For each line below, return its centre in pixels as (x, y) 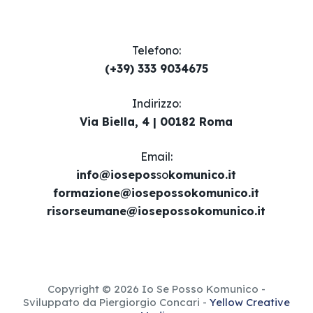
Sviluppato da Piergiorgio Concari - (116, 303)
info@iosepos (117, 175)
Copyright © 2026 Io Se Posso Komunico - (156, 289)
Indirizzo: (156, 104)
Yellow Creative (249, 303)
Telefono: (156, 51)
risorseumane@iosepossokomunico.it (156, 211)
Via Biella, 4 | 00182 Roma (156, 122)
